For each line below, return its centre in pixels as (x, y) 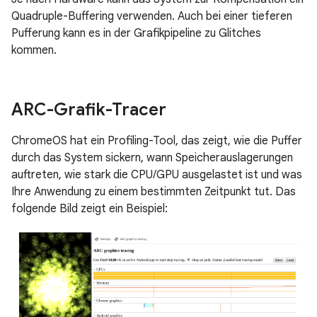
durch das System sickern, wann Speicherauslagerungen (152, 158)
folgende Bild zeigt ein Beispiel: (90, 209)
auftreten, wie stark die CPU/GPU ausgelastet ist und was (157, 175)
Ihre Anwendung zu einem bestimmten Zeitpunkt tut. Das (154, 192)
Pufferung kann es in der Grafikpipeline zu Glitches (136, 33)
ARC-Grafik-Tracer (89, 110)
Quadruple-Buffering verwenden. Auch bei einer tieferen (152, 16)
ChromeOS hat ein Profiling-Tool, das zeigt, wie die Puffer (157, 141)
